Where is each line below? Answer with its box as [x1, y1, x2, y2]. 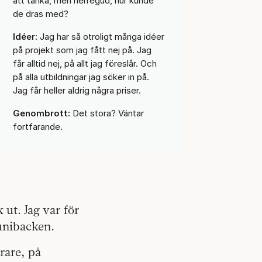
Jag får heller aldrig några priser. [12, 84, 141, 96]
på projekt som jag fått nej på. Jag [12, 44, 151, 56]
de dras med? [12, 8, 68, 19]
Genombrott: [12, 107, 70, 119]
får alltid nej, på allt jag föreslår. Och [12, 57, 157, 69]
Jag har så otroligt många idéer [37, 30, 164, 42]
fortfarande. [12, 120, 63, 132]
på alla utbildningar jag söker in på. [12, 71, 149, 82]
